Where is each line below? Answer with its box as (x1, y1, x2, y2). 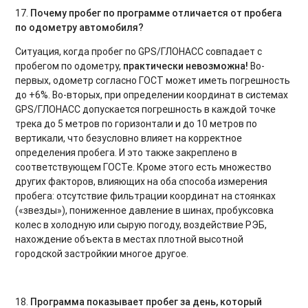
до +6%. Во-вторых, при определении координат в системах (15, 88, 289, 101)
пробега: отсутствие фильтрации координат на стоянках (15, 189, 276, 202)
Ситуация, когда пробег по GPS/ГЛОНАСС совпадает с (15, 45, 263, 58)
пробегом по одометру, (15, 59, 124, 72)
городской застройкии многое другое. (15, 247, 189, 260)
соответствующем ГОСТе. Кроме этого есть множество (15, 160, 272, 173)
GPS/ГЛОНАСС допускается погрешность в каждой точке (15, 102, 276, 115)
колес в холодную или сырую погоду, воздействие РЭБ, (15, 218, 267, 231)
